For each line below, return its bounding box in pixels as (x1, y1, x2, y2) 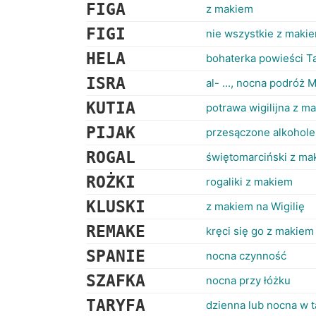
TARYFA (86, 296, 145, 315)
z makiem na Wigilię (206, 200, 305, 213)
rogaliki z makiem (206, 175, 293, 188)
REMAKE (86, 222, 145, 241)
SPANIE (86, 247, 145, 265)
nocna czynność (206, 249, 286, 262)
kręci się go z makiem (206, 224, 314, 238)
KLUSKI (86, 197, 145, 216)
